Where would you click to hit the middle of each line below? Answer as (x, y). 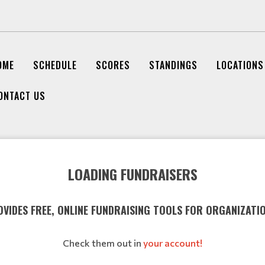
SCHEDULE (55, 65)
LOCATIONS (240, 65)
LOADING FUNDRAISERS (132, 174)
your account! (173, 243)
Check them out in (103, 243)
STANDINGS (173, 65)
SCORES (113, 65)
